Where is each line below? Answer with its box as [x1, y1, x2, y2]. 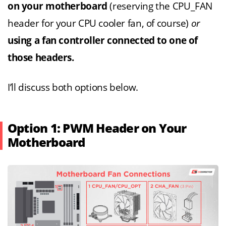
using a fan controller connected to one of [8, 35, 198, 47]
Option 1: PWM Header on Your [8, 122, 187, 136]
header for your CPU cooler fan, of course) [8, 18, 191, 30]
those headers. [8, 52, 74, 64]
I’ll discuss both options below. [8, 82, 138, 94]
